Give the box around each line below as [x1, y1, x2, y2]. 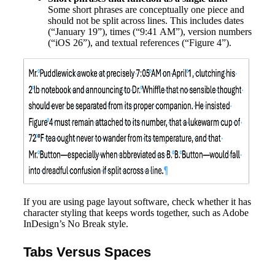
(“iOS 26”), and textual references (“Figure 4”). [48, 37, 231, 48]
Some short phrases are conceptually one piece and [48, 4, 244, 15]
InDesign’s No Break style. [23, 219, 128, 230]
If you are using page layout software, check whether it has [23, 196, 251, 207]
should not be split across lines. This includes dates [48, 15, 244, 26]
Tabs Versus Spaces [23, 244, 151, 260]
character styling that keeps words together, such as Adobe [23, 207, 249, 219]
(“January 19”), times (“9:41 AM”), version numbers [48, 26, 252, 37]
